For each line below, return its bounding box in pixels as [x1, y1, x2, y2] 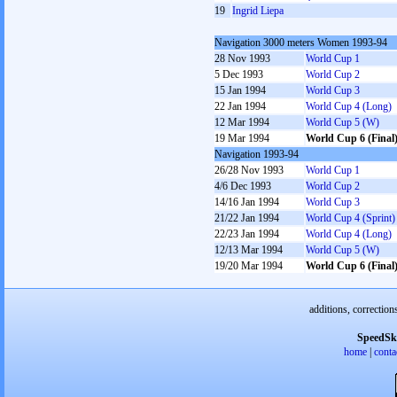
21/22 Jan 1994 [214, 212, 279, 224]
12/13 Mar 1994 [214, 244, 283, 256]
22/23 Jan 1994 [214, 228, 279, 240]
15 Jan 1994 [214, 84, 266, 97]
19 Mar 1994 [214, 132, 269, 144]
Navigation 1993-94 [214, 148, 299, 160]
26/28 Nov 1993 [214, 164, 284, 176]
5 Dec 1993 [214, 68, 263, 81]
